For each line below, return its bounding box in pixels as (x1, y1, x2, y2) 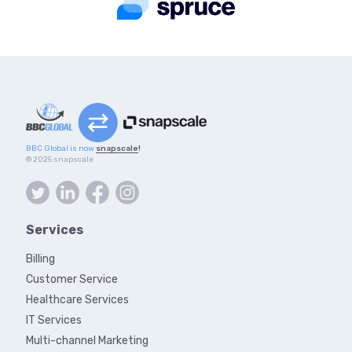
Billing (25, 251, 55, 266)
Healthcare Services (25, 292, 129, 306)
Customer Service (25, 272, 118, 286)
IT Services (25, 313, 82, 327)
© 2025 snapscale (25, 154, 93, 163)
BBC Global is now (25, 143, 94, 152)
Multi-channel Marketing (25, 333, 148, 347)
